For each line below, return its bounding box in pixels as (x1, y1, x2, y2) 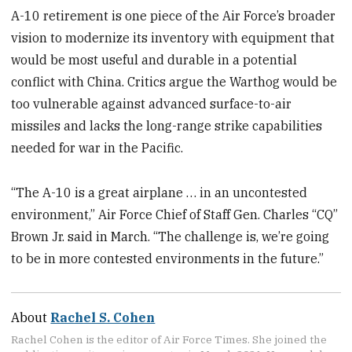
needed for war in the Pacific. (11, 140, 184, 156)
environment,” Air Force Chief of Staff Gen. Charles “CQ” (11, 206, 339, 222)
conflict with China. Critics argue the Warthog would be (11, 74, 338, 90)
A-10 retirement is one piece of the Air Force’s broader (11, 8, 336, 24)
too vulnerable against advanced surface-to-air (11, 96, 292, 112)
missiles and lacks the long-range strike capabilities (11, 118, 323, 134)
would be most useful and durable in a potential (11, 52, 298, 68)
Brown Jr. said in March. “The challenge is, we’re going (11, 228, 330, 244)
